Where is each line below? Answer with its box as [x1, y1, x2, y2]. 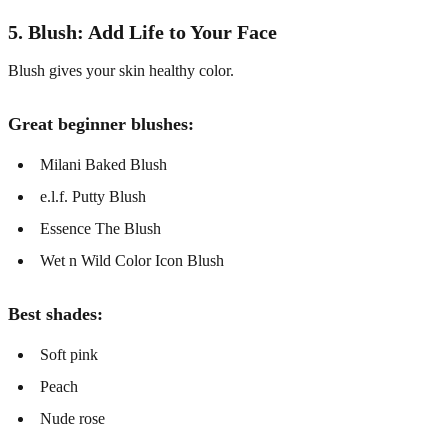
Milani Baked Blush [40, 156, 167, 174]
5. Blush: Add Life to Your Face [8, 21, 277, 44]
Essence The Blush [40, 220, 161, 238]
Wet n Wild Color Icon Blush [40, 252, 224, 270]
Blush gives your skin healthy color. [8, 62, 234, 80]
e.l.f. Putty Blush [40, 188, 146, 206]
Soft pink [40, 346, 98, 364]
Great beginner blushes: [8, 114, 194, 135]
